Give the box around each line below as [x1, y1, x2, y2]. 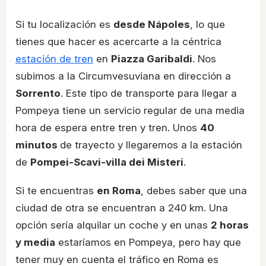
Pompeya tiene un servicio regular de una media [15, 104, 245, 117]
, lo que [190, 18, 225, 31]
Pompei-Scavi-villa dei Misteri [30, 156, 183, 169]
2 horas [211, 219, 249, 232]
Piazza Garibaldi [111, 53, 192, 65]
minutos [15, 139, 60, 151]
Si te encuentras [15, 185, 97, 197]
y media [15, 236, 55, 249]
